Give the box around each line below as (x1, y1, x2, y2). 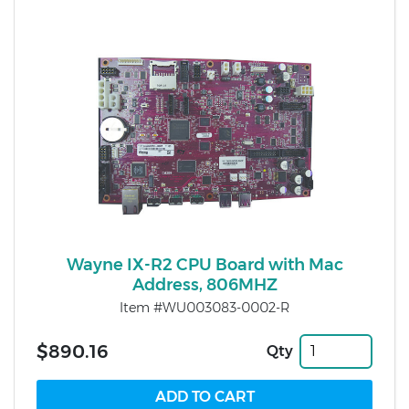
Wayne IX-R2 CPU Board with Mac (66, 255, 343, 276)
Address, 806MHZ (131, 275, 278, 296)
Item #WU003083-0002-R (120, 299, 289, 317)
